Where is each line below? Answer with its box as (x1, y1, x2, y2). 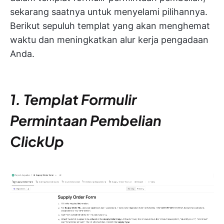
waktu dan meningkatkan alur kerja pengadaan (10, 34, 208, 45)
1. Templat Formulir (10, 90, 136, 108)
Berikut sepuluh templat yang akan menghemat (10, 20, 210, 31)
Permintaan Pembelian (10, 111, 161, 129)
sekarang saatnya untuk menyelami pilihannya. (10, 6, 207, 17)
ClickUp (10, 132, 64, 150)
